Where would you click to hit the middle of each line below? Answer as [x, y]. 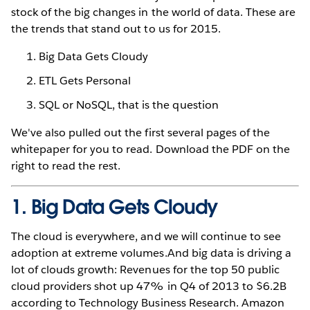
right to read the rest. [66, 166]
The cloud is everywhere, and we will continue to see [146, 237]
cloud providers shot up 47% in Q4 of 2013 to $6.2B [149, 286]
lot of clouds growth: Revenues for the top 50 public [145, 270]
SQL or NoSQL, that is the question [129, 105]
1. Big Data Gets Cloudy [114, 207]
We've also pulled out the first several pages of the [140, 133]
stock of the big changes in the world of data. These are [154, 12]
